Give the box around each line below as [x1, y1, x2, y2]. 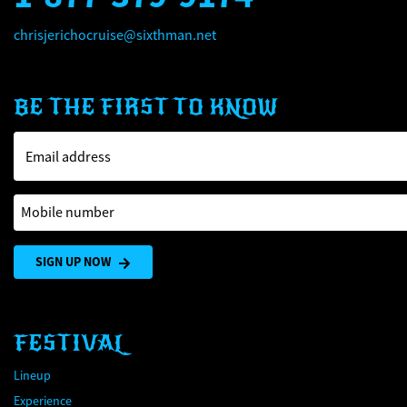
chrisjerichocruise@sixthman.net [14, 26, 216, 45]
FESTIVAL [14, 329, 125, 358]
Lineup [14, 367, 51, 383]
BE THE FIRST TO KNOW [14, 93, 278, 122]
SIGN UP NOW [35, 253, 111, 270]
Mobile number [13, 195, 106, 213]
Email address [25, 148, 111, 166]
